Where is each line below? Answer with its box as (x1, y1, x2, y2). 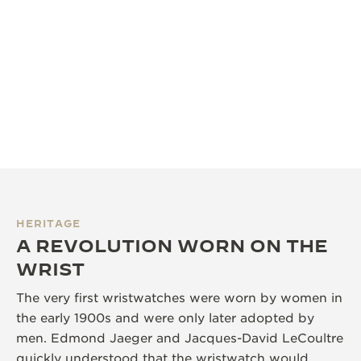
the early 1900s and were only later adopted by (16, 310, 314, 326)
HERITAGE (16, 217, 81, 229)
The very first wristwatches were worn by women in (16, 290, 342, 305)
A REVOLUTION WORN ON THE (16, 234, 328, 255)
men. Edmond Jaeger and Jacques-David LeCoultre (16, 330, 343, 346)
